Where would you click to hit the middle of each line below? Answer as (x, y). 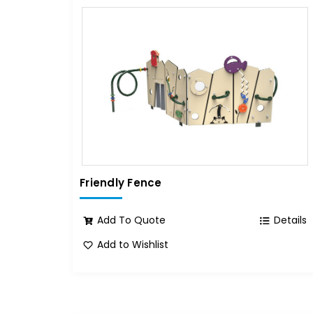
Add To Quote (132, 220)
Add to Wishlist (133, 245)
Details (291, 220)
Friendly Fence (121, 183)
